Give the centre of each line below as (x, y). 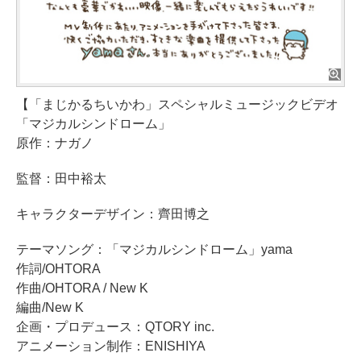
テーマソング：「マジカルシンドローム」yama (154, 249)
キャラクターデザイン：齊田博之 (113, 214)
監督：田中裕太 (61, 178)
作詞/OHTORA (58, 268)
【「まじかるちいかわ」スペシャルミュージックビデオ (177, 104)
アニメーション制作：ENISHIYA (111, 346)
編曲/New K (50, 307)
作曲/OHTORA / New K (82, 288)
